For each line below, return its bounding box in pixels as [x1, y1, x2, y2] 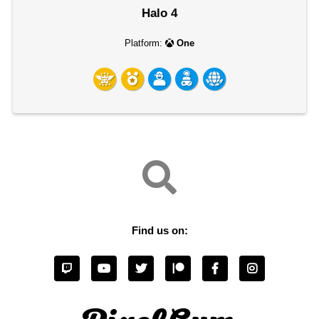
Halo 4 [141, 6, 177, 21]
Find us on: [131, 224, 188, 236]
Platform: [124, 38, 165, 49]
